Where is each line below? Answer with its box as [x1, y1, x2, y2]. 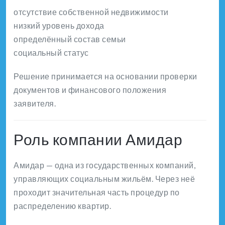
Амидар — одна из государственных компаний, [14, 160, 195, 170]
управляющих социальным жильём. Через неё [14, 174, 195, 184]
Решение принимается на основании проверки [14, 71, 197, 81]
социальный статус [14, 48, 89, 58]
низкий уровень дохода [14, 21, 104, 31]
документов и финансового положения [14, 85, 166, 95]
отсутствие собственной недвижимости [14, 7, 169, 17]
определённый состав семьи [14, 34, 126, 44]
